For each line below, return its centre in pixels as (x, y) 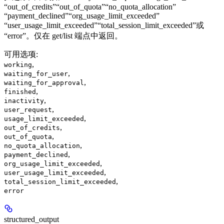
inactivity (24, 100)
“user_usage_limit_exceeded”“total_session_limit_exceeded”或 (104, 25)
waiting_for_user (36, 73)
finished (20, 91)
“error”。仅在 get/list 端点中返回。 (63, 35)
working (18, 64)
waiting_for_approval (44, 82)
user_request (28, 109)
